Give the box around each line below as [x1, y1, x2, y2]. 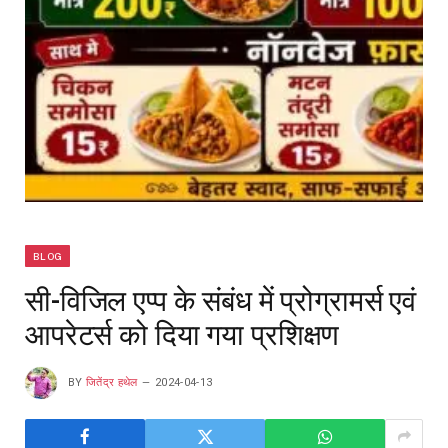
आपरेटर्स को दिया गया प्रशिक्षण [25, 317, 340, 352]
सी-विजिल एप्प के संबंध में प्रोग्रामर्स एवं [25, 283, 417, 318]
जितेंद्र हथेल [86, 375, 138, 389]
